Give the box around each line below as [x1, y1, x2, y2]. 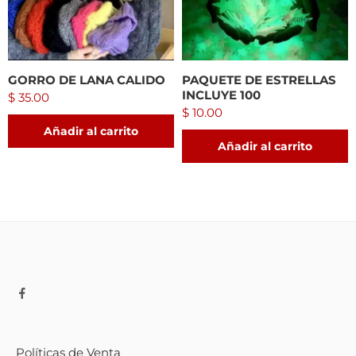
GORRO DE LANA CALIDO [8, 72, 165, 88]
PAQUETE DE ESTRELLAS [182, 72, 336, 88]
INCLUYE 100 [182, 87, 261, 103]
